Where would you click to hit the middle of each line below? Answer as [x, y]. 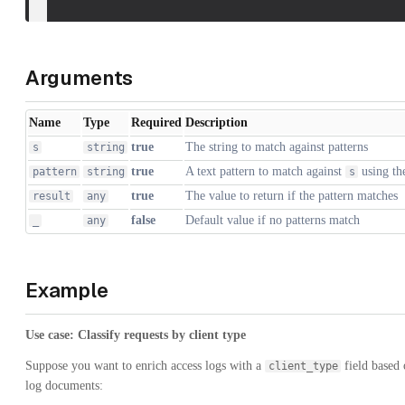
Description [217, 122]
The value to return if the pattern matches [292, 195]
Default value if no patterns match [273, 220]
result [51, 196]
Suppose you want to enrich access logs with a [145, 365]
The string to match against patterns [277, 146]
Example [67, 290]
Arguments [80, 77]
